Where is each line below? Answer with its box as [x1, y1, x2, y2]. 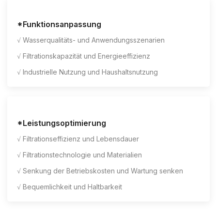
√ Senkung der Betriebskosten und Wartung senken [17, 167, 183, 175]
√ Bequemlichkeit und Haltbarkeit [17, 183, 122, 191]
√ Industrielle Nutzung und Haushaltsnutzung [17, 68, 158, 77]
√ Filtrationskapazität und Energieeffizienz [17, 52, 150, 61]
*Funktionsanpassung [17, 19, 101, 30]
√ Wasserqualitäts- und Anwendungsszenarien [17, 36, 165, 45]
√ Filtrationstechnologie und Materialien [17, 151, 142, 159]
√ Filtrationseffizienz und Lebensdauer [17, 135, 139, 143]
